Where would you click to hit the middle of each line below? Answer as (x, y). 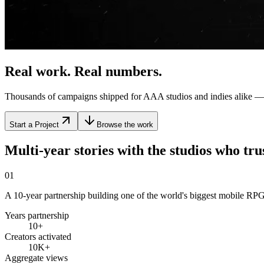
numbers (132, 71)
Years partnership (37, 215)
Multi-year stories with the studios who (124, 150)
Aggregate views (36, 258)
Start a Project (34, 124)
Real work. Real (55, 71)
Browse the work (125, 124)
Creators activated (38, 236)
